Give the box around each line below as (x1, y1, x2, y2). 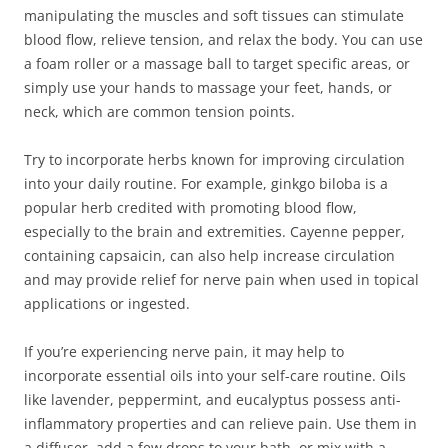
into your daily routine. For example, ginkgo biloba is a (24, 174, 388, 193)
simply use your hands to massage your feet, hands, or (24, 78, 392, 97)
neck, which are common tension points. (24, 102, 295, 121)
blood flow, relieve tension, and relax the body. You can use (24, 30, 423, 49)
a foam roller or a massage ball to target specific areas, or (24, 54, 410, 73)
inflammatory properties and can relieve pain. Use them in (24, 414, 417, 433)
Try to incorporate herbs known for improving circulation (24, 150, 405, 169)
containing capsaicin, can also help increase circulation (24, 246, 395, 265)
